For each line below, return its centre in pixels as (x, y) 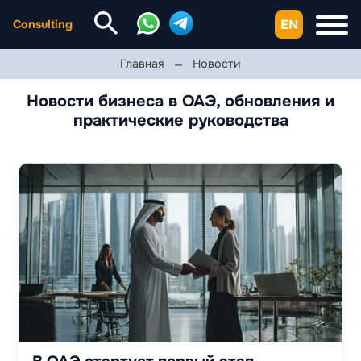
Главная (142, 64)
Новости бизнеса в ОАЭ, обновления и (180, 101)
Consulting (43, 24)
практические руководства (180, 120)
